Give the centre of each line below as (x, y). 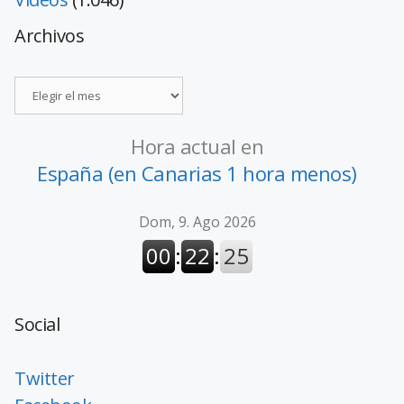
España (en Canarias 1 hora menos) (197, 174)
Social (37, 325)
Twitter (45, 379)
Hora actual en (197, 147)
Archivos (49, 36)
